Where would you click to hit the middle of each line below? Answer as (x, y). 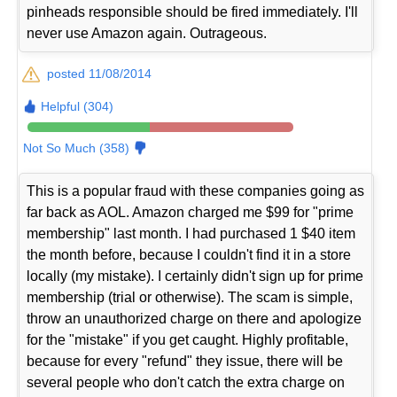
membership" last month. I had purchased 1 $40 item (191, 233)
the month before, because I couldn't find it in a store (189, 254)
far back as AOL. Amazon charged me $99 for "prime (191, 212)
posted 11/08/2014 (100, 73)
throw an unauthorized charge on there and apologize (195, 318)
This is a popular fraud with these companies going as (196, 191)
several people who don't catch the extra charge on (186, 382)
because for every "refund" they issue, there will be (185, 361)
